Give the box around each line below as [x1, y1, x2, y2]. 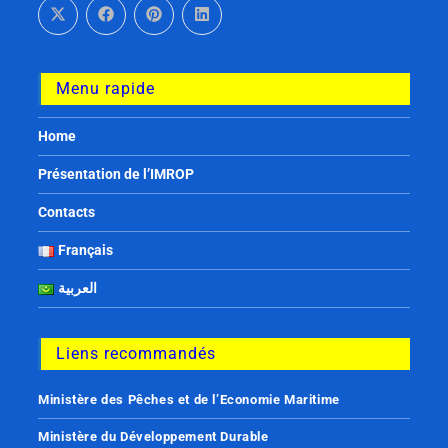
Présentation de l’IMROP [38, 165, 195, 182]
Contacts [38, 203, 96, 220]
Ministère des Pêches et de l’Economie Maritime [38, 391, 340, 407]
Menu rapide [56, 78, 156, 98]
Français [58, 241, 114, 258]
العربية [58, 279, 98, 296]
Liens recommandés [56, 343, 217, 363]
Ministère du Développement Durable [38, 428, 269, 444]
